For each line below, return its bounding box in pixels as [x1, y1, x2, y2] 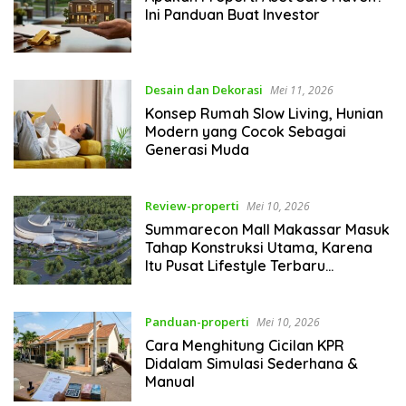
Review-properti [144, 197, 239, 214]
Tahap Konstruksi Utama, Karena [144, 237, 372, 256]
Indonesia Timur [144, 274, 256, 293]
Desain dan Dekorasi [144, 81, 263, 98]
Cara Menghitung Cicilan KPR [144, 336, 344, 355]
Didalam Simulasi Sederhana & [144, 354, 358, 373]
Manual [144, 372, 195, 391]
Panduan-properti [144, 314, 249, 331]
